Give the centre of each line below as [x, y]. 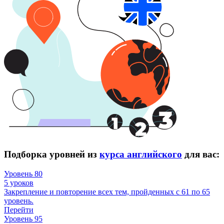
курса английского [141, 154]
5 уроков [19, 182]
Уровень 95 [23, 218]
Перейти [19, 209]
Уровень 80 [23, 173]
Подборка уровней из [52, 154]
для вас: [201, 154]
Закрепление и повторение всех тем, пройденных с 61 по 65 [107, 191]
